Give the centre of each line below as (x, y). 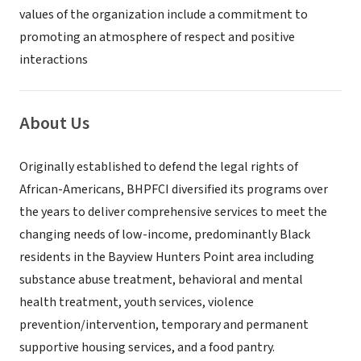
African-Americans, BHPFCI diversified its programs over (174, 189)
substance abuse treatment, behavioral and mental (161, 280)
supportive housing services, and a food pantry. (147, 347)
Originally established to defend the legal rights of (159, 167)
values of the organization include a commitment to (164, 15)
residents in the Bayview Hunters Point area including (167, 257)
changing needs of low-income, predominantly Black (165, 234)
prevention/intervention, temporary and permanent (164, 325)
